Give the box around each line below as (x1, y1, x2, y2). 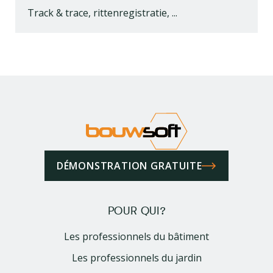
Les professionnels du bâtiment (64, 230, 209, 244)
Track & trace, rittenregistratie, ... (27, 6, 177, 20)
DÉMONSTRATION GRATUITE (56, 159, 202, 173)
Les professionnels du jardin (71, 251, 202, 265)
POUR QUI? (107, 205, 166, 218)
